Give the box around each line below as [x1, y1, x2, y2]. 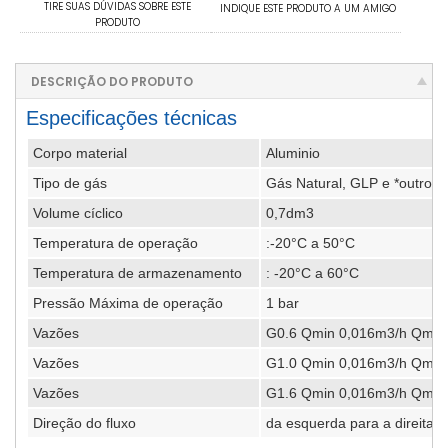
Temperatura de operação [33, 235, 198, 251]
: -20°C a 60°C [266, 265, 359, 281]
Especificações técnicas [26, 107, 237, 129]
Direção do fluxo [33, 415, 136, 431]
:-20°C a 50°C [266, 235, 355, 251]
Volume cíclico [33, 205, 123, 221]
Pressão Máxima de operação [33, 295, 223, 311]
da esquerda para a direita [266, 415, 434, 431]
